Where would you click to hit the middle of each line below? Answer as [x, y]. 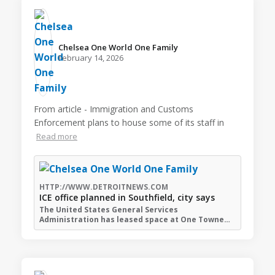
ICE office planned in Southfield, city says [127, 198]
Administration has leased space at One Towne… [135, 220]
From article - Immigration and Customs [114, 109]
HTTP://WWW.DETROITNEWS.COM [104, 187]
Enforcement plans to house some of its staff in [129, 122]
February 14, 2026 [91, 57]
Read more [57, 136]
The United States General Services [109, 210]
